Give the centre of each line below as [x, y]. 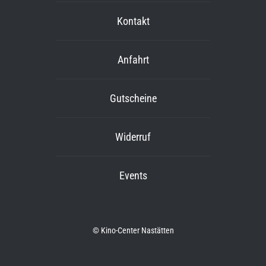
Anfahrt [133, 60]
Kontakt [133, 21]
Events [133, 176]
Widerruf [133, 137]
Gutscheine [133, 99]
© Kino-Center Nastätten [133, 231]
